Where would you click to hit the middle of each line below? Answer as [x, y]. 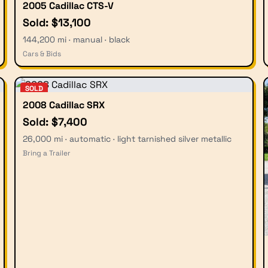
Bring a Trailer [47, 153]
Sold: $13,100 [57, 22]
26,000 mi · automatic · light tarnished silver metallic [127, 138]
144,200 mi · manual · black [77, 39]
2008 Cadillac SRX [64, 105]
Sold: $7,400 [55, 121]
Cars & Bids [42, 54]
